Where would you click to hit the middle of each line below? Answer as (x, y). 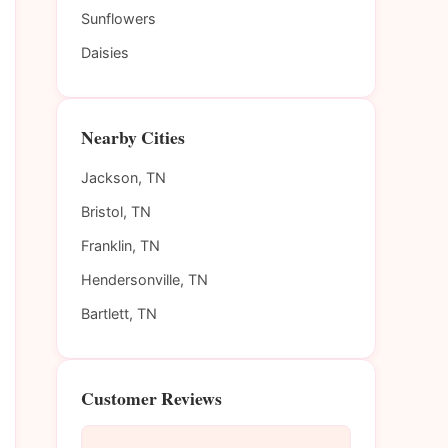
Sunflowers (118, 19)
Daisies (105, 53)
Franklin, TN (120, 246)
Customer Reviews (151, 398)
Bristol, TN (116, 212)
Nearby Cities (133, 137)
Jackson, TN (123, 178)
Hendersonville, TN (144, 280)
